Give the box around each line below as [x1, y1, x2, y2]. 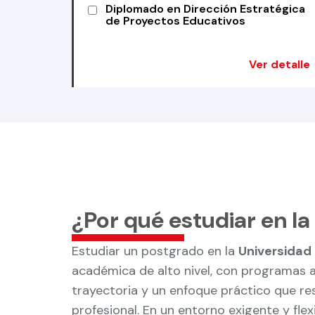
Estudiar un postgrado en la [72, 243, 238, 259]
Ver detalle [248, 57, 310, 72]
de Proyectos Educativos [105, 13, 245, 28]
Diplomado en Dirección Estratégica [105, 1, 305, 16]
